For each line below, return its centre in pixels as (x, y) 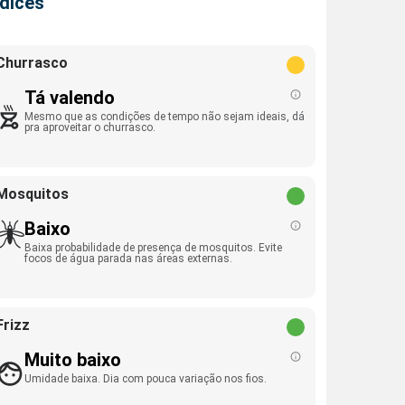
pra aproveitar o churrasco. (90, 127)
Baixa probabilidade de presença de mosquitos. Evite (153, 248)
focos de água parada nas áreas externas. (128, 259)
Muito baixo (73, 360)
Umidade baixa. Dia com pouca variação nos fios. (146, 379)
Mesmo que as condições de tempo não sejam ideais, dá (165, 117)
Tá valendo (70, 98)
